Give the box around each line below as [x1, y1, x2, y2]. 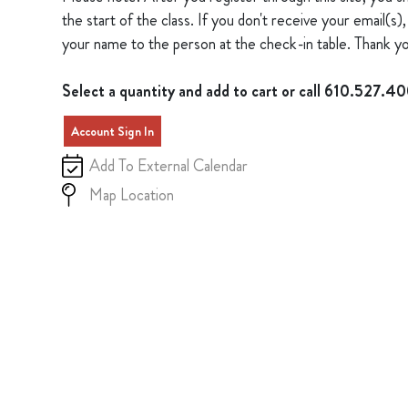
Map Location [88, 183, 174, 207]
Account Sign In [70, 122, 154, 140]
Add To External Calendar [88, 154, 248, 178]
